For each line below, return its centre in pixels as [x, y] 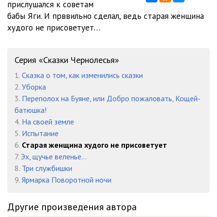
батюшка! [31, 110]
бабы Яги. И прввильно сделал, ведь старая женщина [106, 16]
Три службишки [47, 168]
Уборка [34, 87]
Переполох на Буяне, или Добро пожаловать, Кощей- [111, 98]
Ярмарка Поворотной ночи [67, 180]
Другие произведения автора [72, 207]
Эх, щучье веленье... [54, 156]
